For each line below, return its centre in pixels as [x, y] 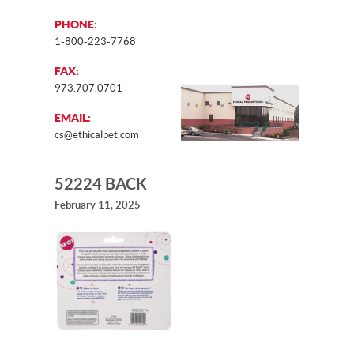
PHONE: [76, 24]
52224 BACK [101, 184]
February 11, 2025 [98, 205]
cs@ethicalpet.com [97, 135]
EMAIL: [73, 118]
